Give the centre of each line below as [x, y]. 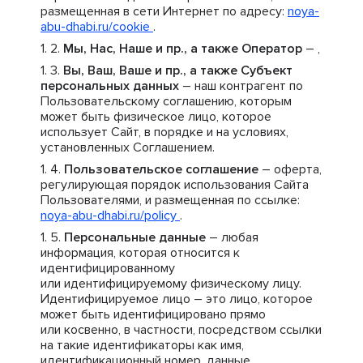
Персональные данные [135, 237]
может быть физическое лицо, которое [156, 117]
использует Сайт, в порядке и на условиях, [164, 132]
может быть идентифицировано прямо [153, 314]
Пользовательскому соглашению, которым [166, 101]
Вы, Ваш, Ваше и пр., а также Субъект [178, 70]
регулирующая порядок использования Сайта [175, 185]
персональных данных [110, 86]
